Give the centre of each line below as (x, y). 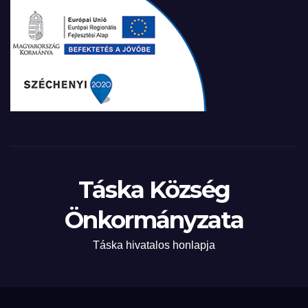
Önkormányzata (154, 220)
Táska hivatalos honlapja (154, 245)
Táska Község (154, 190)
